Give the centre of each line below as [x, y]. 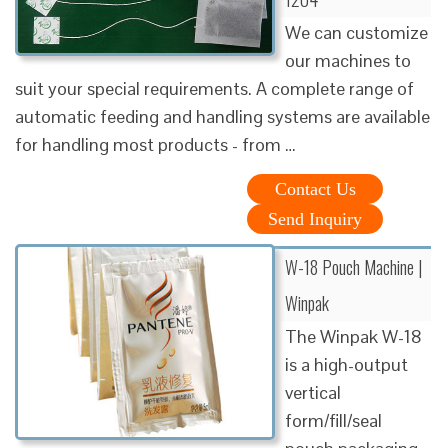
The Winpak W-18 [353, 336]
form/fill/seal [333, 420]
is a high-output [346, 364]
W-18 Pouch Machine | [353, 266]
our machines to [348, 60]
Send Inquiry [315, 218]
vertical [313, 392]
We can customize [356, 32]
